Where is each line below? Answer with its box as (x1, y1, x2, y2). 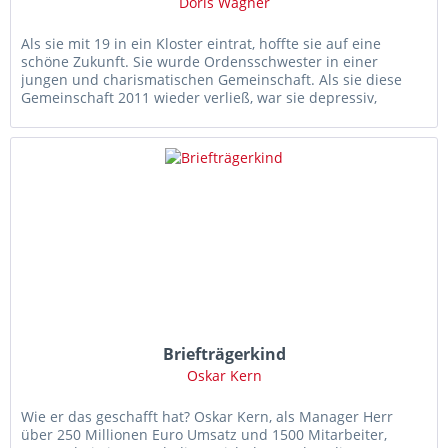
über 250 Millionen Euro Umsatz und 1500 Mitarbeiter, (21, 424, 388, 444)
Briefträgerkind (162, 342, 286, 365)
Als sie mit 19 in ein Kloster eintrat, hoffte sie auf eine (21, 33, 382, 53)
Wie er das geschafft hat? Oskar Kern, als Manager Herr (21, 406, 394, 426)
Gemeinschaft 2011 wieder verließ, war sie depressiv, (21, 87, 378, 107)
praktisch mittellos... (21, 105, 158, 125)
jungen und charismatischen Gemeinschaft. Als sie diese (21, 69, 403, 89)
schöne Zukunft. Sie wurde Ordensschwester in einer (21, 51, 379, 71)
